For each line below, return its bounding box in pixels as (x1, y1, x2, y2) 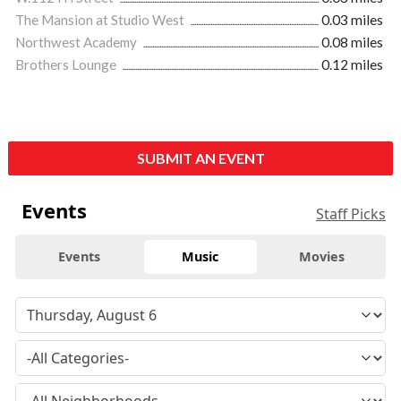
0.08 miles (321, 34, 383, 50)
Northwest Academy (15, 34, 140, 50)
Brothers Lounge (15, 56, 119, 73)
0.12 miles (321, 56, 383, 73)
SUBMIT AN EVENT (136, 149, 265, 166)
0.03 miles (321, 12, 383, 28)
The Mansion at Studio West (15, 12, 187, 28)
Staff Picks (316, 204, 386, 224)
